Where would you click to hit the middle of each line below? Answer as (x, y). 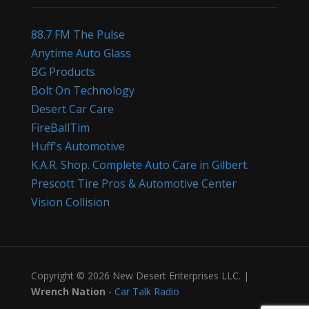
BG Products (63, 71)
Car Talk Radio (147, 291)
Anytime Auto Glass (81, 53)
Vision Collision (70, 202)
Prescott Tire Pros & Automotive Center (133, 183)
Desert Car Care (72, 109)
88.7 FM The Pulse (78, 34)
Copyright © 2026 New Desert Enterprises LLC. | (140, 275)
